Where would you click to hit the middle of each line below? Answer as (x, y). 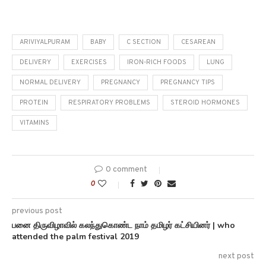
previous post (37, 211)
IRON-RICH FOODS (157, 63)
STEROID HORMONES (205, 103)
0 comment (126, 170)
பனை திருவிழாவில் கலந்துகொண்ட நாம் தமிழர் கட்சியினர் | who (123, 226)
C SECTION (144, 42)
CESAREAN (198, 42)
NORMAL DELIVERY (50, 83)
